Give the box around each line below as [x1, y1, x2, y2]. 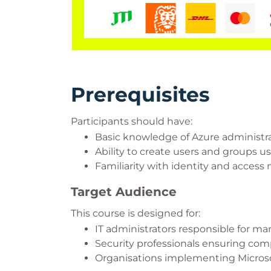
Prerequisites [71, 82, 210, 106]
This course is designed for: [71, 207, 200, 219]
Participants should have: [71, 116, 192, 127]
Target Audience [71, 184, 177, 199]
